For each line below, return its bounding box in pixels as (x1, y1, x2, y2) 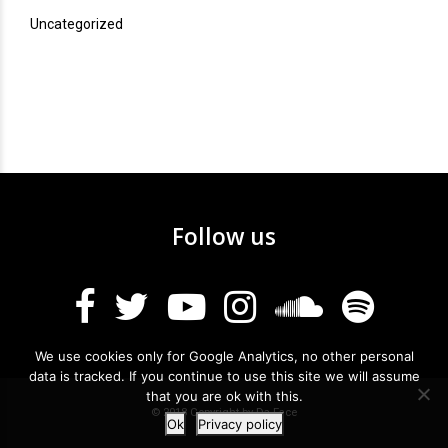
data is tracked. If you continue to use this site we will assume (28, 368, 420, 384)
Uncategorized (30, 16, 123, 33)
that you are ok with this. (145, 388, 303, 404)
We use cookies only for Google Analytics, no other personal (34, 348, 414, 364)
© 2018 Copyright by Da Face (151, 404, 297, 419)
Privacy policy (197, 416, 282, 432)
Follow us (172, 221, 276, 253)
